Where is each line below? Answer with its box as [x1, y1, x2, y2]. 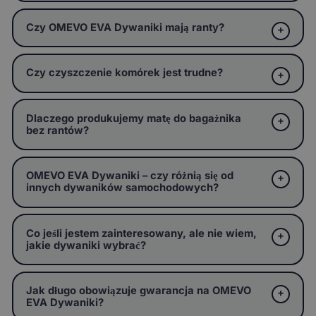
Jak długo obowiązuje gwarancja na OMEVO [25, 284, 251, 297]
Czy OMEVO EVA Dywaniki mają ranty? [25, 21, 224, 34]
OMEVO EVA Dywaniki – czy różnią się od [25, 169, 233, 183]
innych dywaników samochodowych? [25, 181, 219, 195]
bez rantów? [25, 123, 89, 137]
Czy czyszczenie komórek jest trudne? [25, 66, 223, 80]
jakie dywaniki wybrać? [25, 238, 146, 252]
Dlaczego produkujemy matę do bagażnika [25, 111, 241, 125]
